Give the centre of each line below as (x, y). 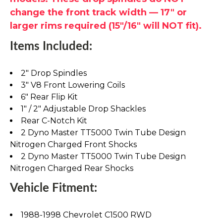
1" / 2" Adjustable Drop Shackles (83, 109)
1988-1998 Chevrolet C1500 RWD (86, 215)
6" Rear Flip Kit (49, 97)
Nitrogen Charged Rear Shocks (72, 168)
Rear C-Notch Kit (54, 120)
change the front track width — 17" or (98, 12)
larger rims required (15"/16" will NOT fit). (106, 26)
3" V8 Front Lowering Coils (73, 85)
